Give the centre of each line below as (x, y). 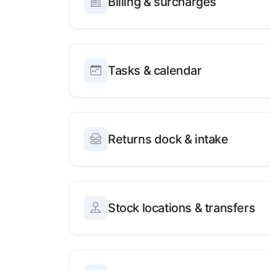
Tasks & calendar (155, 71)
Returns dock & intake (168, 140)
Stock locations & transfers (182, 208)
